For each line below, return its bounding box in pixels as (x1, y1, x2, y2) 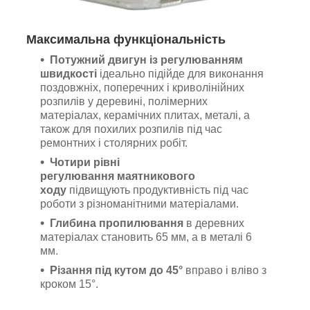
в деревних (183, 217, 244, 230)
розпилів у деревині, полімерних (40, 95, 208, 108)
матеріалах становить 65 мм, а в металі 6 (40, 231, 252, 244)
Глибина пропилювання (50, 217, 183, 230)
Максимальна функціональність (26, 33, 226, 47)
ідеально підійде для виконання (97, 68, 264, 80)
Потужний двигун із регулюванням (50, 54, 243, 66)
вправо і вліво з (183, 264, 266, 277)
